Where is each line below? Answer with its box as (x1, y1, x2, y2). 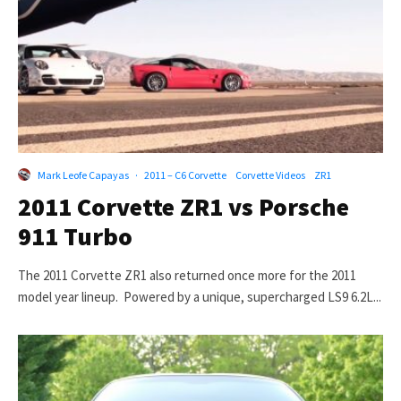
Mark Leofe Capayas (38, 167, 129, 182)
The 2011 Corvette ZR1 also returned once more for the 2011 (18, 266, 356, 284)
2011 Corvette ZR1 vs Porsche (18, 190, 349, 223)
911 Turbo (18, 219, 132, 252)
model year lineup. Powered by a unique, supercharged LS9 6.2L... (18, 287, 381, 305)
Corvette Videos (235, 167, 305, 182)
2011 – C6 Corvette (144, 167, 226, 182)
